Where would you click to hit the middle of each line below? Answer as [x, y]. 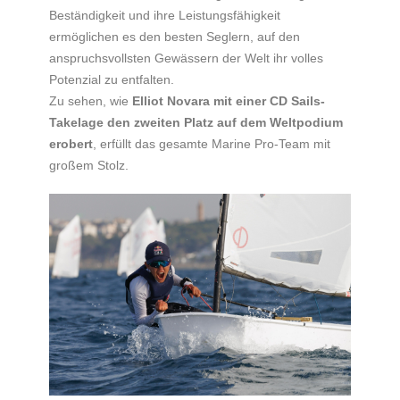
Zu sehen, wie [91, 101]
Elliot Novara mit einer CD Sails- [229, 101]
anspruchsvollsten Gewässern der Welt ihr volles [186, 58]
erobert [71, 144]
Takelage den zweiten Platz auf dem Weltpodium [196, 123]
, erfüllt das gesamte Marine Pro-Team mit [212, 144]
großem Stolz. [89, 166]
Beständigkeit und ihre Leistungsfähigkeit [165, 16]
